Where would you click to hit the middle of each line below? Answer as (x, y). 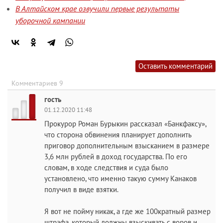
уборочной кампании (50, 20)
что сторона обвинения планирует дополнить (118, 135)
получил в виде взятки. (81, 189)
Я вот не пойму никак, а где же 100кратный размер (127, 211)
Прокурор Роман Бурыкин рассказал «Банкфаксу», (125, 124)
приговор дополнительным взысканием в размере (127, 146)
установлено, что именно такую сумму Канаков (120, 178)
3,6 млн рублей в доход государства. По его (116, 157)
